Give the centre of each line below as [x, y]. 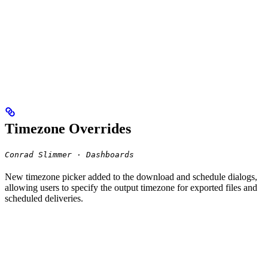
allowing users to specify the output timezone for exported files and [131, 187]
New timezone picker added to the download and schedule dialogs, [131, 176]
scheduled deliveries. [44, 198]
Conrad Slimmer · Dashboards [69, 154]
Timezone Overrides [68, 128]
